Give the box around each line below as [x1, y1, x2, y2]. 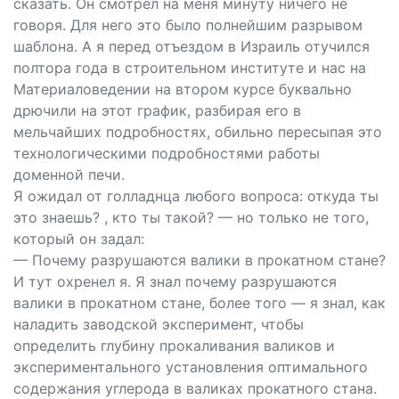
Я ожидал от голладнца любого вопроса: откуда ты [13, 187, 379, 205]
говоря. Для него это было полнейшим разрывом [13, 16, 362, 34]
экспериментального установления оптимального [13, 358, 368, 376]
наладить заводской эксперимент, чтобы [13, 315, 304, 333]
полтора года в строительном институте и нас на [13, 59, 366, 77]
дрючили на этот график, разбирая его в [13, 102, 301, 119]
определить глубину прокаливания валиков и [13, 337, 335, 354]
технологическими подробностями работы [13, 144, 320, 162]
